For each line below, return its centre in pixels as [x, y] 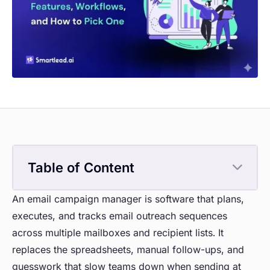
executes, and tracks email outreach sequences [120, 216]
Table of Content [81, 168]
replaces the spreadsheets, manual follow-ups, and [128, 250]
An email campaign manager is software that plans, [128, 199]
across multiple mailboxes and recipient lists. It [118, 233]
